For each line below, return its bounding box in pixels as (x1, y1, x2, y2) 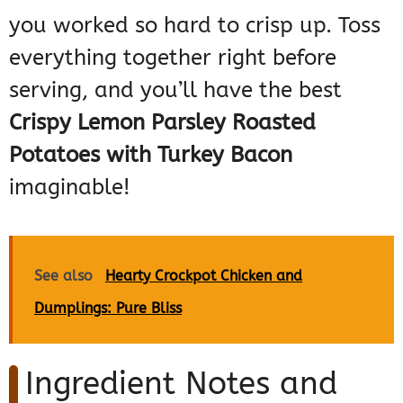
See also (34, 267, 93, 285)
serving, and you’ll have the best (9, 77, 342, 103)
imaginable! (9, 175, 130, 201)
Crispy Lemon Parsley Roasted (9, 110, 316, 136)
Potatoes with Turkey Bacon (9, 142, 292, 168)
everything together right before (9, 45, 336, 71)
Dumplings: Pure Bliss (34, 300, 182, 318)
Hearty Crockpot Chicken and (105, 267, 302, 285)
